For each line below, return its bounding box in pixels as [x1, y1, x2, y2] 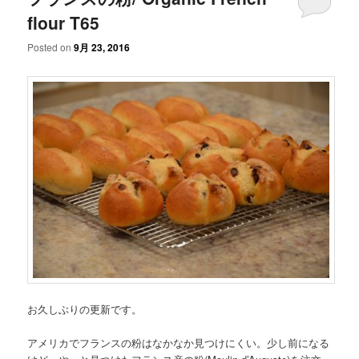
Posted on [27, 40, 75, 54]
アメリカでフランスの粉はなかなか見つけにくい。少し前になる [27, 335, 330, 351]
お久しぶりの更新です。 [27, 301, 143, 317]
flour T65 [27, 10, 100, 34]
